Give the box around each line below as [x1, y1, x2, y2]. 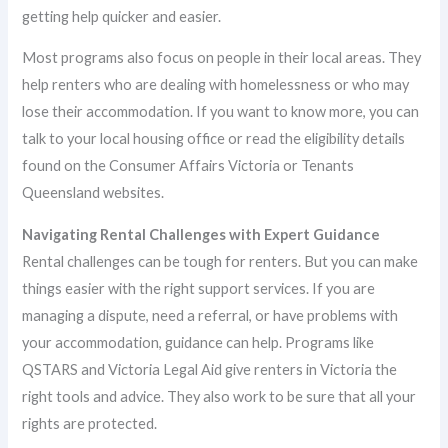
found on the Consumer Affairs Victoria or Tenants [22, 157, 355, 175]
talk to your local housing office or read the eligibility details [22, 130, 406, 148]
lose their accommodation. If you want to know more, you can [22, 103, 420, 121]
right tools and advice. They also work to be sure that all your [22, 387, 417, 405]
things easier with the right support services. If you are [22, 279, 376, 297]
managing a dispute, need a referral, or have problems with [22, 306, 399, 324]
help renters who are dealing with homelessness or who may [22, 76, 410, 94]
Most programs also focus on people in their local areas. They [22, 49, 422, 67]
